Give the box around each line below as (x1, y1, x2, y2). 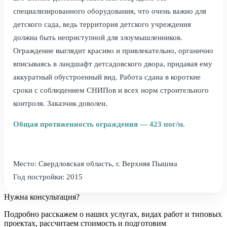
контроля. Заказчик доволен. (13, 99, 107, 107)
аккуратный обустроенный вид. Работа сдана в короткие (13, 72, 201, 81)
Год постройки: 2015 (13, 172, 83, 181)
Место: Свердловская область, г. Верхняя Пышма (13, 159, 177, 168)
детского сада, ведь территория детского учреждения (13, 20, 191, 28)
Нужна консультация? (4, 192, 80, 201)
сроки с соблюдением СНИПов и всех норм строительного (13, 86, 209, 94)
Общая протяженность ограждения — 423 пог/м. (13, 120, 185, 128)
